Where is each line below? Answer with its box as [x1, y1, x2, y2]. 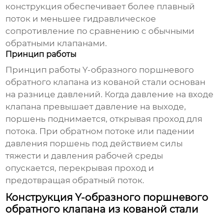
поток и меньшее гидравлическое [5, 14, 157, 24]
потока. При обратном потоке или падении [5, 126, 195, 137]
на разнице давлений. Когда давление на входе [5, 89, 214, 100]
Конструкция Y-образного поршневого [5, 192, 209, 204]
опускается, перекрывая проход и [5, 163, 155, 173]
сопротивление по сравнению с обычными [5, 26, 195, 36]
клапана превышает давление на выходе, [5, 102, 187, 112]
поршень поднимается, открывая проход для [5, 114, 203, 124]
